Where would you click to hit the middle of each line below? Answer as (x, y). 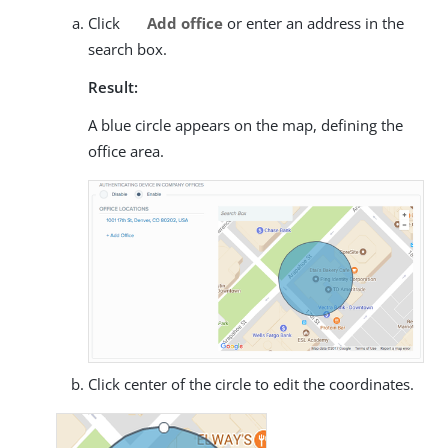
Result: (113, 87)
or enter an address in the (313, 23)
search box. (127, 49)
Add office (182, 23)
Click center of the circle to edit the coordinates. (251, 383)
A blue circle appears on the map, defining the (245, 125)
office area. (126, 151)
